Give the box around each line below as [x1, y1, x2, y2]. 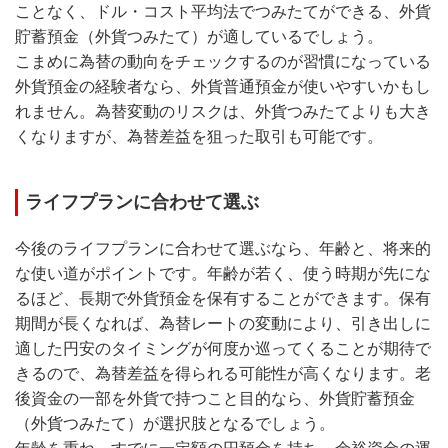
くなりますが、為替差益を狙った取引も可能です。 [15, 128, 383, 146]
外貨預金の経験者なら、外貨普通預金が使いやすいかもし [15, 78, 431, 96]
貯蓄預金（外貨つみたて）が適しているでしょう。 [15, 28, 383, 46]
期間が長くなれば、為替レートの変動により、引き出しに [15, 315, 431, 333]
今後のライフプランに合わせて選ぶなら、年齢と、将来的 [15, 240, 431, 258]
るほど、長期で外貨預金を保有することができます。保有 [15, 290, 431, 308]
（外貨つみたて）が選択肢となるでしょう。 [15, 415, 335, 433]
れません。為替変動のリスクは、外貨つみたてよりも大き [15, 103, 431, 121]
